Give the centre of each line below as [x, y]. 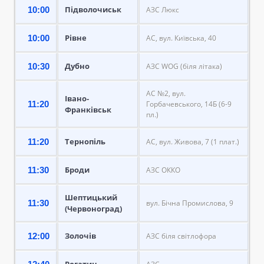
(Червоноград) [93, 208]
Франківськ [88, 109]
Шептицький [91, 197]
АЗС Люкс [163, 9]
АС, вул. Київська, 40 [181, 38]
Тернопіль [85, 141]
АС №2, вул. [166, 93]
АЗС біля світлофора [181, 236]
